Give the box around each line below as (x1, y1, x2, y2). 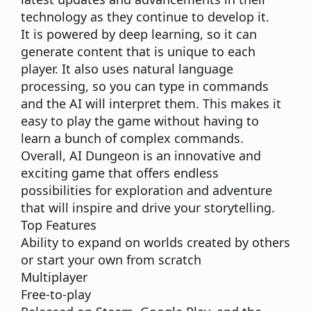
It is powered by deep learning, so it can (21, 25, 257, 42)
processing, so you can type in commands (21, 77, 269, 94)
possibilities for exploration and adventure (21, 181, 272, 199)
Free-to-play (21, 285, 91, 303)
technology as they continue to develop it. (21, 8, 269, 25)
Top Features (21, 216, 96, 233)
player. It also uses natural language (21, 60, 233, 77)
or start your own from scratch (21, 251, 201, 268)
